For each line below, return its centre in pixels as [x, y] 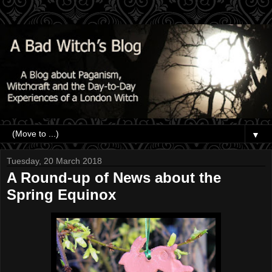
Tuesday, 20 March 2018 [54, 161]
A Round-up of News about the [114, 177]
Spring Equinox [61, 194]
